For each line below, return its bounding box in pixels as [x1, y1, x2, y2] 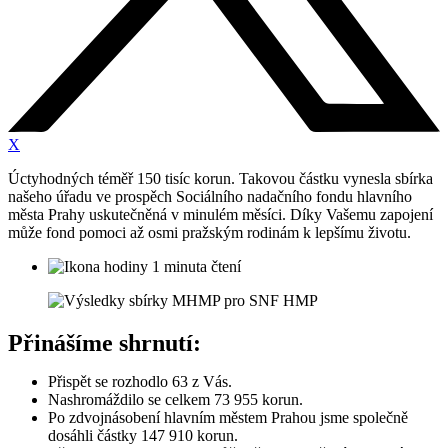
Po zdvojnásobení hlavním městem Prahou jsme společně [48, 409, 408, 427]
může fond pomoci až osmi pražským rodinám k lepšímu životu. [8, 224, 411, 242]
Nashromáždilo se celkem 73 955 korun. [48, 391, 307, 409]
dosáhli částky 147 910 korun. [48, 427, 238, 445]
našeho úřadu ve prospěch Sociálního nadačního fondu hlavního [8, 188, 412, 206]
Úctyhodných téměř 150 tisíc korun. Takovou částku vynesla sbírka [8, 170, 433, 188]
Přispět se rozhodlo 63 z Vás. [48, 373, 232, 391]
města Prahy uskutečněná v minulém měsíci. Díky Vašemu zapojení [8, 206, 433, 224]
